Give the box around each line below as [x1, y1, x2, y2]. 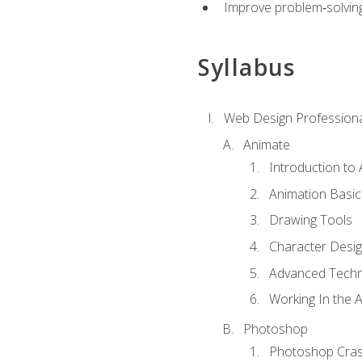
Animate [242, 136, 290, 154]
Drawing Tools [268, 211, 352, 229]
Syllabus [197, 52, 296, 83]
